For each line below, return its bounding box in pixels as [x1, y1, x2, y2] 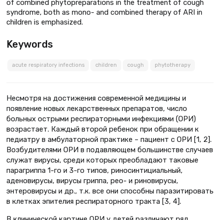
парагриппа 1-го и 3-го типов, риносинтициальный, [6, 166, 183, 175]
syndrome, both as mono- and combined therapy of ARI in [6, 7, 202, 17]
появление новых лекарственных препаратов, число [6, 104, 187, 113]
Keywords [6, 38, 53, 50]
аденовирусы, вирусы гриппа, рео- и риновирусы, [6, 176, 178, 186]
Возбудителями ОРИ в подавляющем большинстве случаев [6, 145, 213, 155]
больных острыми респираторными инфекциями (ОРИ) [6, 114, 196, 124]
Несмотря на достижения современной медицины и [6, 94, 186, 103]
